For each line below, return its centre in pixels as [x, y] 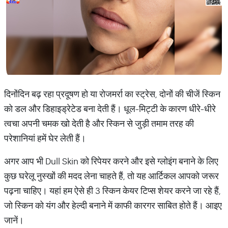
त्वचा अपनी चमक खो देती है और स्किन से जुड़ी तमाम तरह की [99, 123]
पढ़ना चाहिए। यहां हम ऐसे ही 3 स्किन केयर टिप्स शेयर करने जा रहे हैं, [112, 191]
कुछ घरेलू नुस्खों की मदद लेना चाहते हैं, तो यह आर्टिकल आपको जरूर [111, 176]
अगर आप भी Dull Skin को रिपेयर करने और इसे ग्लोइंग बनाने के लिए [111, 161]
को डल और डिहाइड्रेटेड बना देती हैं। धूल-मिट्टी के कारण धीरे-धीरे [110, 109]
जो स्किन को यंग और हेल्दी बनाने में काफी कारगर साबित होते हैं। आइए [113, 205]
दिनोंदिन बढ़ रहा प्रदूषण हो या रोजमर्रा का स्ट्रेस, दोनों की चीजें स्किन [112, 94]
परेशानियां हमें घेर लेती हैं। [45, 138]
